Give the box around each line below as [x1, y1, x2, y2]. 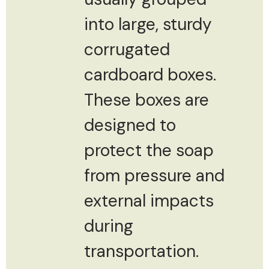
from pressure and [84, 164, 225, 187]
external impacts [84, 189, 214, 212]
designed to [84, 113, 176, 136]
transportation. [84, 240, 199, 262]
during [84, 214, 133, 237]
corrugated [84, 38, 170, 61]
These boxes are [84, 88, 209, 111]
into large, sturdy [84, 13, 212, 35]
